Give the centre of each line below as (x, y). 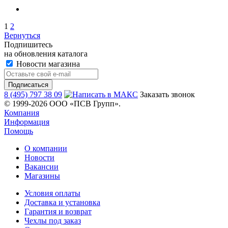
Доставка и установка (62, 203)
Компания (22, 113)
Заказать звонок (167, 95)
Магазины (42, 176)
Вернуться (22, 36)
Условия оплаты (52, 193)
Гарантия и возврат (58, 212)
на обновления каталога (46, 54)
